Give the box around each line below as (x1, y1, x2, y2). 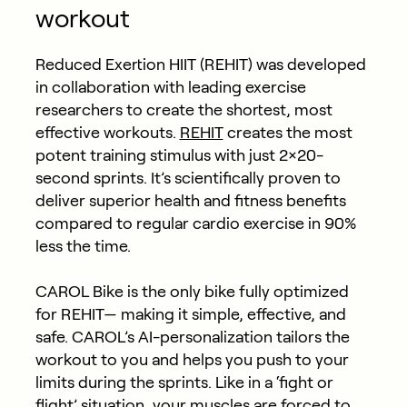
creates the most (223, 124, 352, 143)
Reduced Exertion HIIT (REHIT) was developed (35, 55, 366, 74)
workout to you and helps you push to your (35, 351, 349, 370)
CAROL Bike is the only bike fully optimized (35, 283, 349, 302)
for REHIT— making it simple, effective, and (35, 305, 346, 324)
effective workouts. (35, 124, 180, 143)
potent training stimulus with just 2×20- (35, 146, 323, 165)
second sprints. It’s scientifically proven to (35, 169, 341, 188)
